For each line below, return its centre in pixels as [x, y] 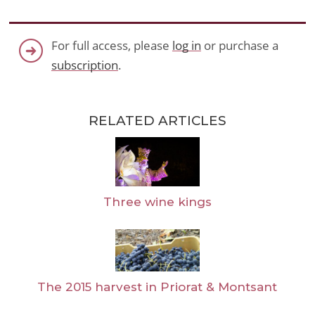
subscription [84, 65]
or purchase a [239, 46]
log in [186, 46]
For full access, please [111, 46]
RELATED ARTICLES [157, 121]
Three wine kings [157, 201]
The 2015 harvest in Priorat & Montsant [157, 287]
